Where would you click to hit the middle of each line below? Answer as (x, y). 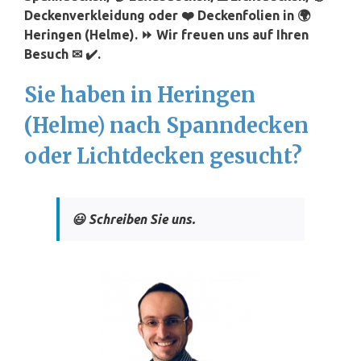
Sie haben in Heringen (140, 95)
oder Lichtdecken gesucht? (163, 157)
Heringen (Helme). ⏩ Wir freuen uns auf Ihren (166, 35)
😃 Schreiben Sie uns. (133, 220)
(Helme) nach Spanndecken (166, 126)
